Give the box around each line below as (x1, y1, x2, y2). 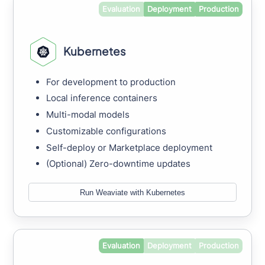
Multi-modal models (46, 109, 130, 121)
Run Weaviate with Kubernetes (80, 188, 185, 197)
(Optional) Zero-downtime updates (46, 158, 191, 170)
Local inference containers (46, 92, 158, 104)
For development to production (46, 76, 176, 88)
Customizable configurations (46, 125, 167, 137)
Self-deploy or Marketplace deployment (46, 141, 213, 153)
